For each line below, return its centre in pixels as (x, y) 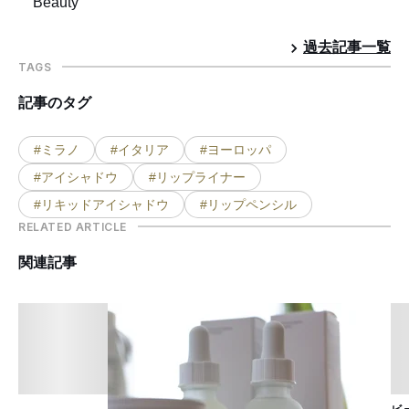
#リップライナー (197, 177)
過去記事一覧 (347, 47)
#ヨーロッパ (236, 149)
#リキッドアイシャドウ (101, 204)
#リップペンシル (248, 204)
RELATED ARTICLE (73, 226)
